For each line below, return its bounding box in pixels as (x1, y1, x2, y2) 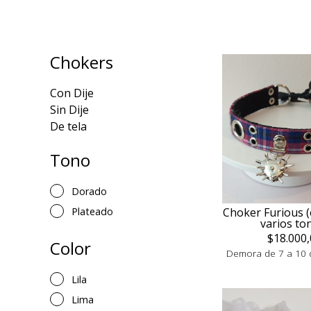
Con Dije (50, 85, 94, 101)
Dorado (72, 185, 107, 198)
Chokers (50, 51, 113, 74)
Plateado (72, 205, 113, 218)
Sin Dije (50, 102, 89, 117)
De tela (50, 119, 87, 134)
